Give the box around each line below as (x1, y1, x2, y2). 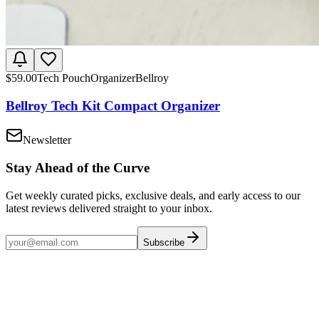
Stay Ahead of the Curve (6, 159, 150, 175)
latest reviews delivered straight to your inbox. (6, 202, 212, 214)
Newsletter (23, 134, 71, 147)
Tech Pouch (37, 71, 90, 84)
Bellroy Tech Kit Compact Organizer (6, 98, 220, 113)
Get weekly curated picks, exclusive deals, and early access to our (6, 189, 300, 202)
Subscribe (143, 236, 184, 248)
